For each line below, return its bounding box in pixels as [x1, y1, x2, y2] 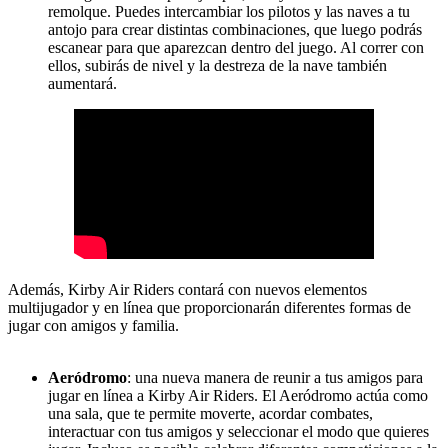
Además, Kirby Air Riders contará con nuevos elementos [8, 281, 367, 299]
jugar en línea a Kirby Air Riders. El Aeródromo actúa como [48, 387, 428, 405]
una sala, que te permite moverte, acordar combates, [48, 405, 373, 423]
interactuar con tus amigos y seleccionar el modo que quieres [48, 423, 429, 441]
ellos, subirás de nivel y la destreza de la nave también [48, 57, 387, 75]
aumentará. [48, 75, 117, 93]
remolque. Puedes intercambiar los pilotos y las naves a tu [48, 3, 410, 21]
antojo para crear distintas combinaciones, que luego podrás [48, 21, 422, 39]
